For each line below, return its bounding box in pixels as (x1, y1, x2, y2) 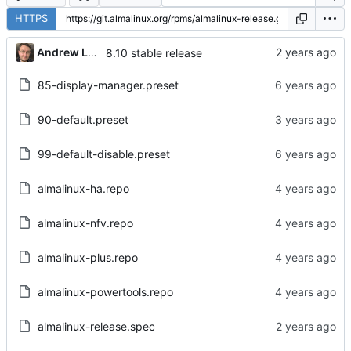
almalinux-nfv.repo (37, 215, 133, 230)
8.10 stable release (106, 45, 202, 60)
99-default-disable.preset (37, 147, 170, 161)
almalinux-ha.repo (37, 181, 129, 195)
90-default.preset (37, 112, 128, 126)
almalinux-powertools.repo (37, 284, 173, 299)
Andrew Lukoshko (88, 45, 97, 60)
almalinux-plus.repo (37, 250, 138, 264)
